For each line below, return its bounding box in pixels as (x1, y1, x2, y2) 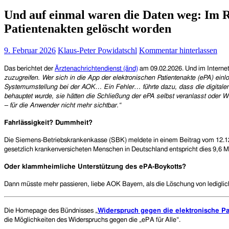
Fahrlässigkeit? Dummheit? (4, 119, 93, 126)
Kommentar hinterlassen (139, 45, 217, 55)
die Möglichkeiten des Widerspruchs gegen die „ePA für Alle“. (4, 216, 180, 223)
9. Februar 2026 (4, 45, 56, 55)
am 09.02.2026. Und (138, 65, 198, 72)
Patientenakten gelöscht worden (4, 21, 171, 35)
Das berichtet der (4, 65, 55, 72)
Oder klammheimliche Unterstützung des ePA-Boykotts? (4, 163, 186, 170)
